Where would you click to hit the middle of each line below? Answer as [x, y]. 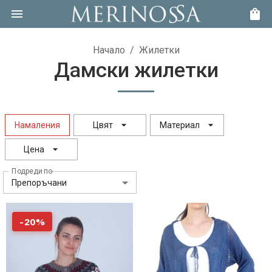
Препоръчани [39, 182]
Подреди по [32, 171]
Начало [109, 50]
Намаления [37, 125]
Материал [180, 125]
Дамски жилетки [136, 70]
